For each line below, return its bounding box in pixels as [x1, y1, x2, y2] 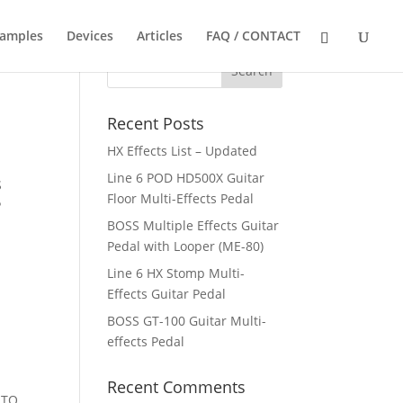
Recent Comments [107, 376, 246, 398]
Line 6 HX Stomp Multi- [107, 264, 246, 282]
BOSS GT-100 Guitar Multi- [107, 312, 267, 329]
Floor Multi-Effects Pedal [107, 190, 255, 207]
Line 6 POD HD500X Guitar [107, 169, 265, 186]
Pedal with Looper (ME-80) [107, 237, 264, 255]
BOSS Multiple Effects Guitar [107, 217, 280, 234]
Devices [67, 27, 113, 44]
